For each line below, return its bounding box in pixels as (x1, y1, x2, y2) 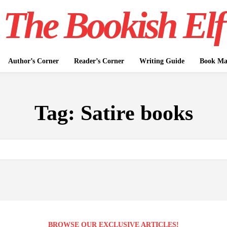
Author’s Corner (8, 57, 59, 65)
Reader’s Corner (73, 57, 124, 65)
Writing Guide (139, 57, 184, 65)
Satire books (80, 101, 193, 125)
